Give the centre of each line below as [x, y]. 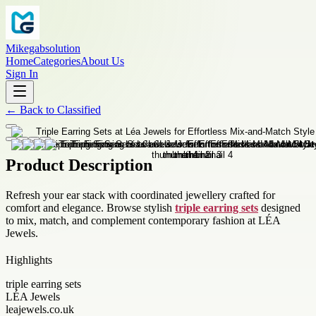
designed [279, 207]
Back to [37, 110]
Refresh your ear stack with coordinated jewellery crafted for [140, 195]
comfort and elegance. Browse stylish [90, 207]
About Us [102, 61]
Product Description [79, 165]
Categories [57, 61]
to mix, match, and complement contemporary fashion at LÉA [143, 220]
